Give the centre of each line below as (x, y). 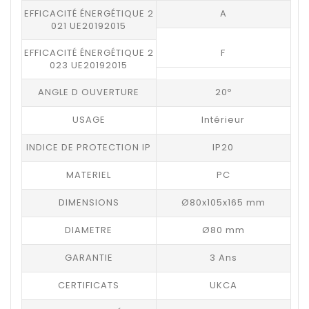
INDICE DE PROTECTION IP (89, 147)
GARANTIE (89, 257)
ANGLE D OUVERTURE (89, 92)
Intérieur (223, 119)
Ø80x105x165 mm (223, 202)
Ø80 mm (223, 230)
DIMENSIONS (89, 202)
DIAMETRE (89, 230)
